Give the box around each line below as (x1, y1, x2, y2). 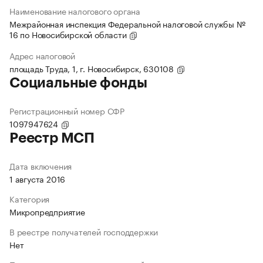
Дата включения (9, 159, 72, 173)
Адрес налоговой (9, 49, 75, 62)
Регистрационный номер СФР (9, 104, 124, 117)
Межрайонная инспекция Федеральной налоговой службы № (9, 17, 245, 31)
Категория (9, 192, 50, 205)
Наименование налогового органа (9, 4, 140, 18)
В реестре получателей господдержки (9, 225, 159, 238)
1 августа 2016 (9, 172, 66, 186)
